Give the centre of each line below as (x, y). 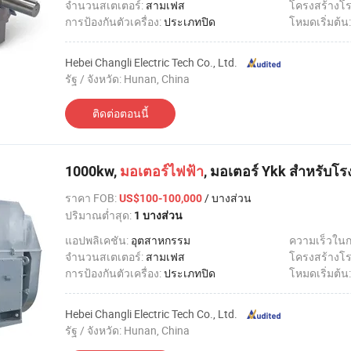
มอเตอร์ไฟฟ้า (162, 171)
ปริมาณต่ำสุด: (100, 215)
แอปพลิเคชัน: (98, 240)
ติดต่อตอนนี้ (120, 113)
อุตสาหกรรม (161, 240)
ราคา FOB (90, 198)
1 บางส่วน (158, 215)
